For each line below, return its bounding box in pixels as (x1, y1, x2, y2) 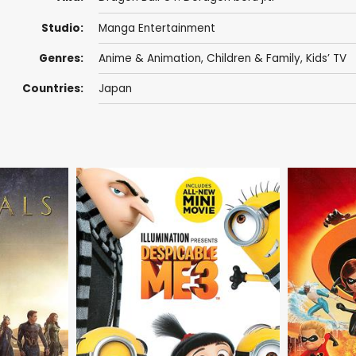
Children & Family (206, 50, 300, 66)
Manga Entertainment (98, 20, 215, 36)
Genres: (38, 50, 83, 66)
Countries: (21, 81, 83, 97)
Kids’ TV (305, 50, 346, 66)
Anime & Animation (98, 50, 201, 66)
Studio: (41, 20, 83, 36)
